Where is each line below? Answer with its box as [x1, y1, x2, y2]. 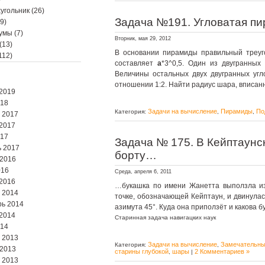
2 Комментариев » [195, 248, 250, 255]
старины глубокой [115, 248, 169, 255]
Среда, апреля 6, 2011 [115, 169, 172, 174]
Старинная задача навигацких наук [115, 214, 216, 221]
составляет [115, 59, 158, 67]
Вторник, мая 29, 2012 [115, 35, 171, 41]
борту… [115, 149, 157, 161]
